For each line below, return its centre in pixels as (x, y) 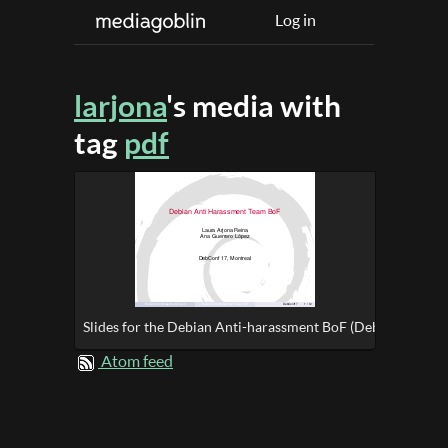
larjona (120, 105)
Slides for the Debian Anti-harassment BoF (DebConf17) (257, 326)
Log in (295, 20)
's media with (254, 105)
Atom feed (137, 361)
